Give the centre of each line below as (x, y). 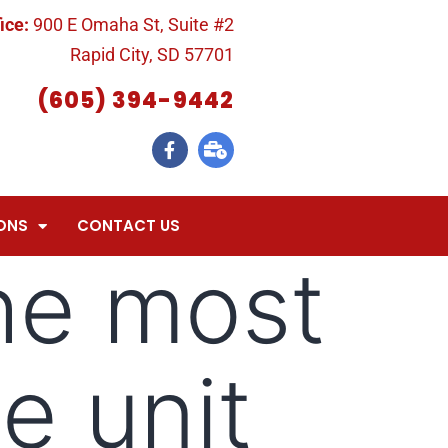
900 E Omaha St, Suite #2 (133, 24)
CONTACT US (128, 225)
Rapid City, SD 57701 (151, 54)
